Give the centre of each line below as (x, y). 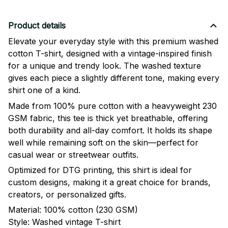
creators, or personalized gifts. (67, 195)
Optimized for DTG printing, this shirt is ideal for (100, 170)
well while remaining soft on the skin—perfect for (103, 142)
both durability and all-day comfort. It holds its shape (110, 130)
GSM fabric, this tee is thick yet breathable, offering (108, 118)
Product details (37, 26)
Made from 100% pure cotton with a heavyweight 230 (112, 106)
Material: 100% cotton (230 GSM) (73, 210)
